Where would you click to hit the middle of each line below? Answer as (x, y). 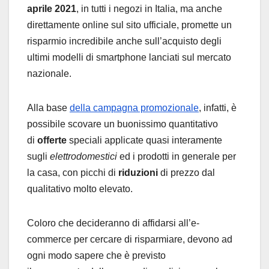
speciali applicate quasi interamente (146, 141)
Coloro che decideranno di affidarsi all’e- (113, 223)
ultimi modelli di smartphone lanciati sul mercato (129, 58)
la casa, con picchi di (73, 173)
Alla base (48, 108)
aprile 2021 (52, 9)
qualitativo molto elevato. (80, 189)
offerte (53, 141)
